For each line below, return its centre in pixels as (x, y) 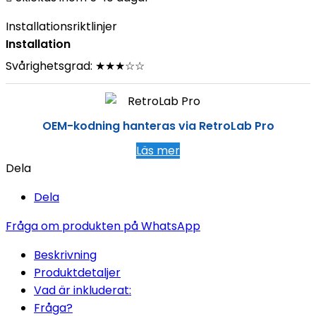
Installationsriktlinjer (61, 27)
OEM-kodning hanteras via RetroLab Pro (158, 126)
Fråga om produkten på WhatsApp (103, 226)
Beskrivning (65, 255)
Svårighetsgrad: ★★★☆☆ (75, 66)
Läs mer (158, 151)
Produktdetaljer (77, 273)
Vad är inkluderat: (83, 291)
